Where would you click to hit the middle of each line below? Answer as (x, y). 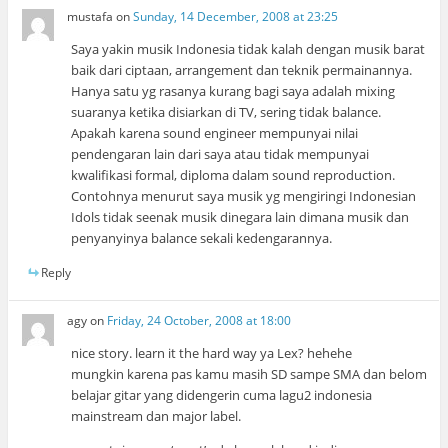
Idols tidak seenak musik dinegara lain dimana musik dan (240, 216)
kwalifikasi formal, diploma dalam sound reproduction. (233, 174)
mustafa (90, 16)
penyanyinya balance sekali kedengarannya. (202, 237)
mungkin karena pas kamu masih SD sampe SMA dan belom (249, 373)
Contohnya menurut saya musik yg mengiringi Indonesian (244, 195)
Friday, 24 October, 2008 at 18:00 (199, 320)
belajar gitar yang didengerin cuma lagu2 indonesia (222, 394)
